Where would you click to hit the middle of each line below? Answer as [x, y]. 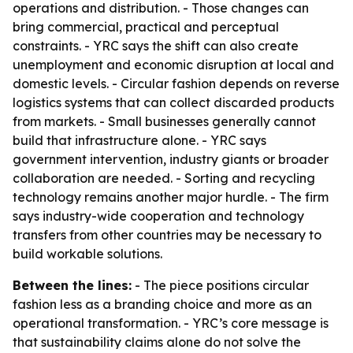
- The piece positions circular [220, 285]
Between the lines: [72, 285]
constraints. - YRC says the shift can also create [156, 46]
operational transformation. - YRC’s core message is [171, 323]
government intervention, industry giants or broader [171, 159]
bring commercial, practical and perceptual [146, 27]
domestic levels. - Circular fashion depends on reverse [176, 84]
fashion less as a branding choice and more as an [162, 304]
